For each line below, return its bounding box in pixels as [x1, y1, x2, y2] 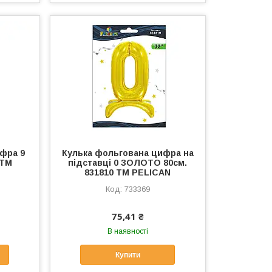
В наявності [107, 227, 148, 236]
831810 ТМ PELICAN [84, 168, 171, 178]
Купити [115, 250, 140, 259]
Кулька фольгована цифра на [61, 148, 194, 158]
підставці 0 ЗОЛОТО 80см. [68, 158, 188, 168]
